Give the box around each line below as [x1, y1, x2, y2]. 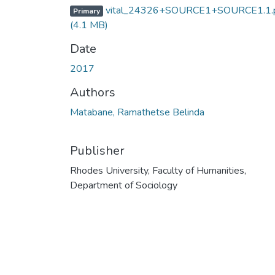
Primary [72, 6, 100, 16]
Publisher [70, 142, 125, 159]
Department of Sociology [70, 178, 177, 192]
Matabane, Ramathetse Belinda [70, 105, 204, 119]
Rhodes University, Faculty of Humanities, [70, 163, 246, 177]
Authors [70, 83, 115, 101]
